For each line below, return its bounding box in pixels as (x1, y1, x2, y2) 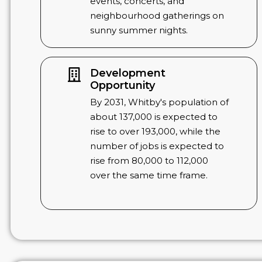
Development (90, 67, 166, 80)
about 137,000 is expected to (90, 111, 218, 123)
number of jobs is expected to (90, 140, 225, 152)
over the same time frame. (90, 170, 208, 181)
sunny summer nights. (90, 24, 188, 36)
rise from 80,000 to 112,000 (90, 155, 209, 167)
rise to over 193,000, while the (90, 126, 221, 137)
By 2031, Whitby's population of (90, 96, 229, 108)
